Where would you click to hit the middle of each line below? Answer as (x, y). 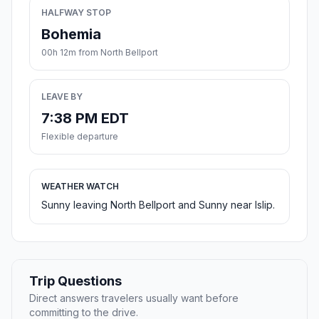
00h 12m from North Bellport (100, 53)
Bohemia (71, 35)
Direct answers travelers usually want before (134, 298)
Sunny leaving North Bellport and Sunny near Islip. (158, 205)
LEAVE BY (62, 97)
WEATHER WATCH (80, 187)
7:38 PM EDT (85, 119)
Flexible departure (80, 137)
